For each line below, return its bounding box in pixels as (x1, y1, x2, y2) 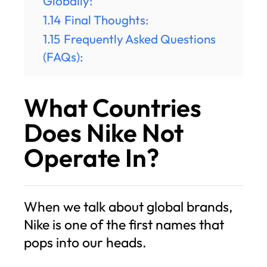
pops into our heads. (24, 233, 147, 251)
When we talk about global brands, (24, 197, 232, 215)
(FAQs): (43, 48, 83, 64)
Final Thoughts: (64, 11, 149, 27)
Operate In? (24, 141, 159, 173)
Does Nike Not (24, 116, 184, 148)
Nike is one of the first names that (24, 215, 224, 233)
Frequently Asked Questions (64, 30, 216, 46)
